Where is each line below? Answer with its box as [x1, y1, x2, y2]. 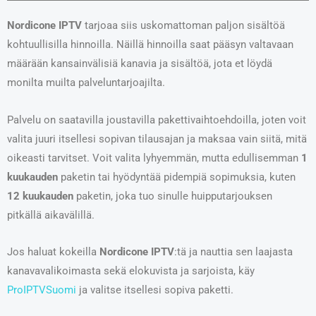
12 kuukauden [7, 189, 73, 202]
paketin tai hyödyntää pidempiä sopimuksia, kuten [58, 170, 296, 183]
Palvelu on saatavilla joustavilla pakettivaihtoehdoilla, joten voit [7, 113, 306, 126]
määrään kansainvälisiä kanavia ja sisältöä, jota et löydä [7, 57, 272, 71]
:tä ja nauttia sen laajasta [174, 245, 293, 259]
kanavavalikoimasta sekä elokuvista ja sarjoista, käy [7, 265, 255, 278]
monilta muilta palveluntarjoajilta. [7, 76, 165, 90]
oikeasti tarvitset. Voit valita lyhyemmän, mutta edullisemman [7, 151, 301, 164]
